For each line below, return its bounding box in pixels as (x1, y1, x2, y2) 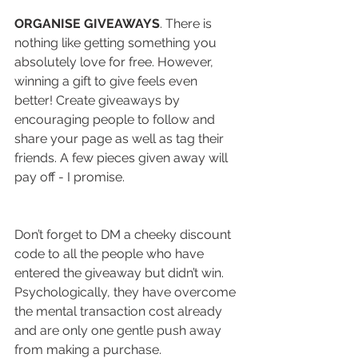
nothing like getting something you (14, 35, 220, 51)
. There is (160, 16, 215, 32)
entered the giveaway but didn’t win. (14, 265, 227, 281)
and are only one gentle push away (14, 323, 225, 339)
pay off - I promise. (14, 169, 128, 185)
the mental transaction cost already (14, 304, 225, 320)
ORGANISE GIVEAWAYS (14, 16, 160, 32)
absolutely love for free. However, (14, 54, 217, 70)
